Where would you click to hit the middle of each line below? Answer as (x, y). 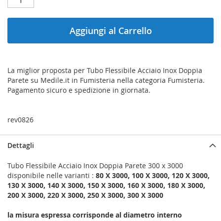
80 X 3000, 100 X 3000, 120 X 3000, (153, 176)
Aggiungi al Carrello (110, 31)
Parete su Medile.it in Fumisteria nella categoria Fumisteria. (106, 80)
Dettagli (21, 146)
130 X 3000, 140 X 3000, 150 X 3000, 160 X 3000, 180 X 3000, (106, 185)
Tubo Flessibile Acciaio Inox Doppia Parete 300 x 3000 (95, 166)
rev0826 (20, 120)
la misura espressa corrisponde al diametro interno (95, 215)
